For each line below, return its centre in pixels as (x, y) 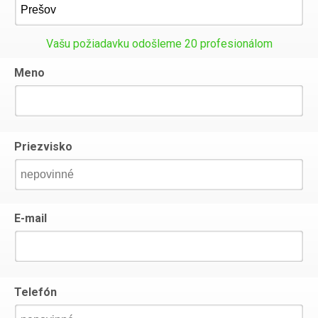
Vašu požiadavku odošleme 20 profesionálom (159, 44)
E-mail (31, 218)
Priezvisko (43, 147)
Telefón (35, 292)
